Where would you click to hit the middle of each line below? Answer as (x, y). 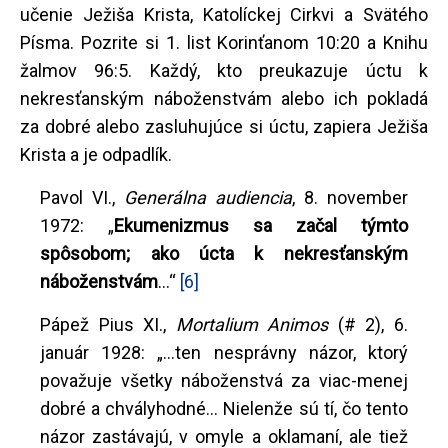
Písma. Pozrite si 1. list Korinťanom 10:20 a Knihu (224, 42)
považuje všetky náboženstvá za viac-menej (224, 380)
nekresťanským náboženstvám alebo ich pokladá (224, 98)
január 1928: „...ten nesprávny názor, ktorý (224, 352)
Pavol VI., (82, 197)
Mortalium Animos (252, 324)
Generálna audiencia (208, 197)
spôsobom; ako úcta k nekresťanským (224, 253)
